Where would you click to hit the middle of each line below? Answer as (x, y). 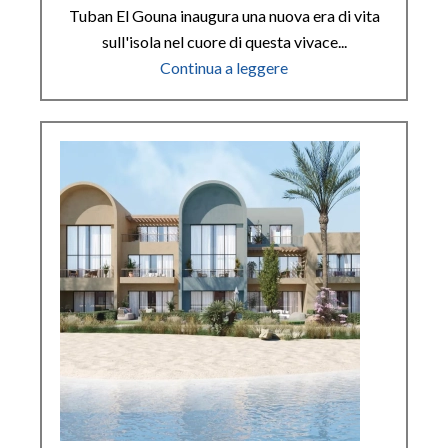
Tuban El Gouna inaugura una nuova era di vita (224, 15)
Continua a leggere (224, 67)
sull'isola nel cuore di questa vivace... (224, 41)
